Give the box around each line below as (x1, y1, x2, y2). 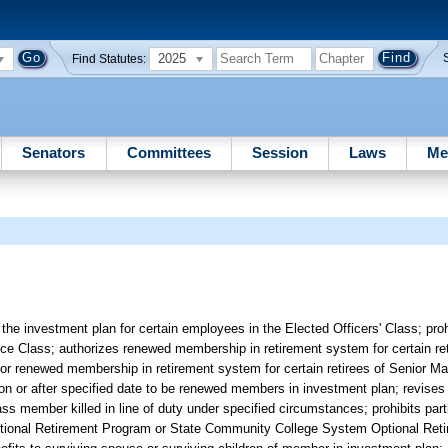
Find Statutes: (72, 52, 147, 65)
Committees (126, 143, 211, 161)
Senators (22, 143, 86, 161)
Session (251, 143, 308, 161)
